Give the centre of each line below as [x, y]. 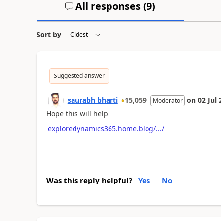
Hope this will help [77, 113]
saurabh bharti [92, 100]
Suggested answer [79, 75]
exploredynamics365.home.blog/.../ [106, 129]
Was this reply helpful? [89, 180]
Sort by [49, 34]
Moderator [167, 100]
